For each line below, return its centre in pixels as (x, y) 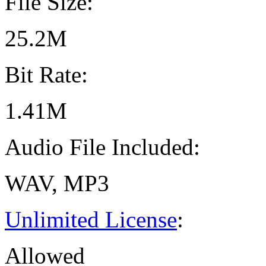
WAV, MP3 (57, 183)
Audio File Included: (102, 147)
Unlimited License (91, 220)
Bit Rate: (46, 75)
